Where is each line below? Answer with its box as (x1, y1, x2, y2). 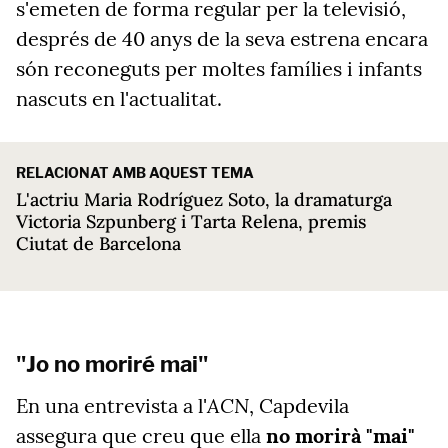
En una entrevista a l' (16, 393, 207, 418)
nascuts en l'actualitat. (16, 86, 222, 111)
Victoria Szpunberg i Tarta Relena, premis (16, 210, 366, 233)
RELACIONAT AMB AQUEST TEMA (16, 164, 254, 181)
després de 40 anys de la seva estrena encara (16, 26, 428, 51)
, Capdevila (249, 393, 349, 418)
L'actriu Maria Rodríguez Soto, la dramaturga (16, 188, 392, 211)
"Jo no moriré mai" (16, 351, 208, 377)
